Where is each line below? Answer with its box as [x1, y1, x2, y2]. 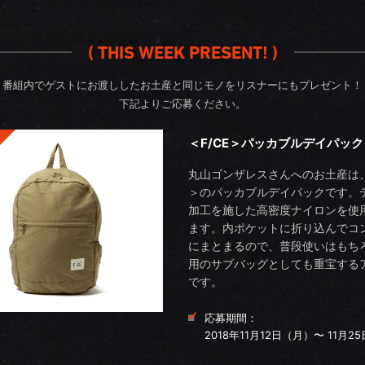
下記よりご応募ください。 [119, 97, 246, 110]
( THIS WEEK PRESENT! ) [87, 42, 278, 63]
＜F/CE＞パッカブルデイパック [188, 135, 363, 151]
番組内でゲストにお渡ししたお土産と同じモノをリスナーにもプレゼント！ [2, 78, 363, 91]
